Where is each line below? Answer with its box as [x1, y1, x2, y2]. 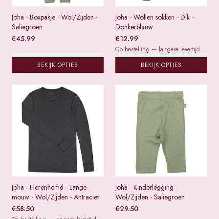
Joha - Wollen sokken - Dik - [115, 12, 194, 22]
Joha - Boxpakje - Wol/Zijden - [12, 12, 98, 22]
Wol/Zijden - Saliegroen [115, 192, 185, 202]
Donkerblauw [115, 22, 153, 32]
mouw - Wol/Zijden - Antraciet [12, 192, 99, 202]
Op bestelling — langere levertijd [115, 45, 200, 54]
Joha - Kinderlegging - [115, 182, 177, 192]
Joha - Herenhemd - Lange [12, 182, 87, 192]
